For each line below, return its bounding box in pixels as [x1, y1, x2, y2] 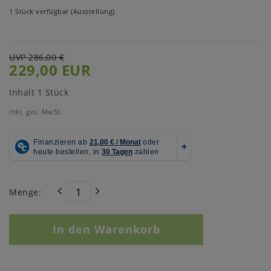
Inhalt [9, 87, 38, 99]
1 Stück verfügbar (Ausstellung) [9, 7, 115, 16]
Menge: [9, 186, 41, 198]
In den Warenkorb [52, 222, 160, 237]
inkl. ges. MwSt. [9, 107, 62, 117]
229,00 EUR [9, 60, 91, 80]
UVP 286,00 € [9, 51, 64, 64]
